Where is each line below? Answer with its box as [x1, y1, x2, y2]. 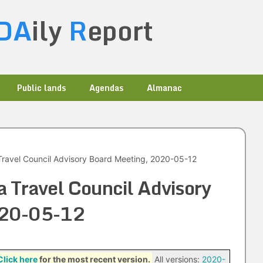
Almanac [147, 81, 182, 95]
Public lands [17, 81, 66, 95]
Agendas [89, 81, 123, 95]
